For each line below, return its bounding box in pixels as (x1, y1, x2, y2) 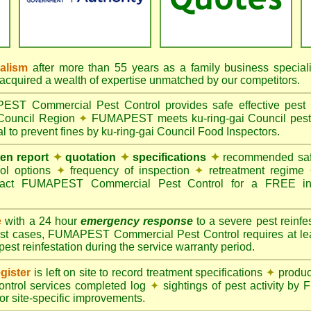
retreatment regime (203, 165, 310, 176)
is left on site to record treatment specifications (31, 267, 266, 278)
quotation (61, 151, 120, 163)
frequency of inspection (65, 165, 195, 176)
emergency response (80, 215, 193, 227)
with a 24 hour (1, 215, 81, 227)
